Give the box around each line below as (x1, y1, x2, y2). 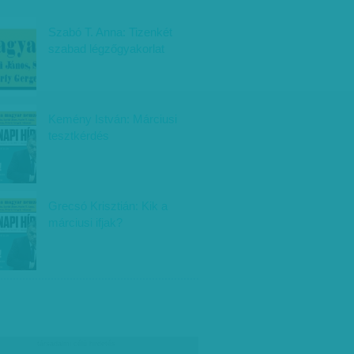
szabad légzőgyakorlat (48, 42, 164, 55)
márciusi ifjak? (48, 216, 122, 229)
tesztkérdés (48, 129, 109, 142)
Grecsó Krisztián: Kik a (48, 199, 168, 213)
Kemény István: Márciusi (48, 112, 177, 126)
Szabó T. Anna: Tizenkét (48, 25, 172, 39)
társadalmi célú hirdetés (36, 340, 115, 348)
